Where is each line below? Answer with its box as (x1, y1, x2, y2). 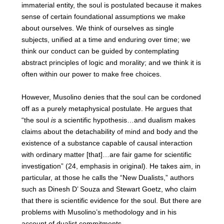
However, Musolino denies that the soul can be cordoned (21, 92, 201, 101)
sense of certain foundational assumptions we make (21, 12, 185, 21)
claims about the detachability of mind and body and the (21, 127, 198, 135)
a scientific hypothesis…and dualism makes (57, 115, 195, 124)
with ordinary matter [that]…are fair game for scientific (21, 150, 191, 158)
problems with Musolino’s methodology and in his (21, 207, 176, 216)
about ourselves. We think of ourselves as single (21, 24, 174, 32)
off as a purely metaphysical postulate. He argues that (21, 104, 192, 112)
